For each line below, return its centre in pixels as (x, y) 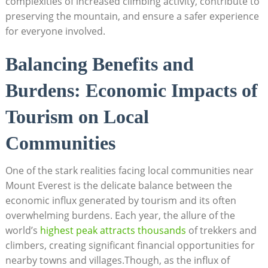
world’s (22, 230)
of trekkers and (221, 230)
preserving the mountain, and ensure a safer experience (132, 16)
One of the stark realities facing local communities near (129, 170)
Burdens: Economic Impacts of (131, 90)
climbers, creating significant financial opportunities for (130, 245)
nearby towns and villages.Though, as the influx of (117, 260)
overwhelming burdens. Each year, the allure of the (120, 215)
